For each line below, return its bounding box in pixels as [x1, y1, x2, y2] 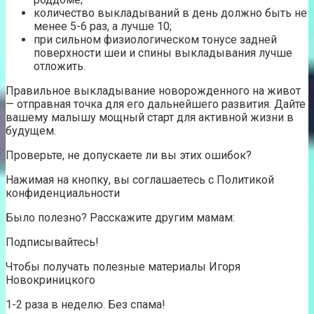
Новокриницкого [6, 273, 95, 287]
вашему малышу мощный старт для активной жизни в [6, 111, 294, 125]
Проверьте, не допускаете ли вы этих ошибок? [6, 149, 252, 163]
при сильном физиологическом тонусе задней [34, 33, 277, 47]
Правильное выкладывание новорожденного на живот [6, 84, 301, 98]
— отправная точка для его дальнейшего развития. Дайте [6, 97, 306, 111]
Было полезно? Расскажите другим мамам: [6, 211, 235, 225]
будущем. [6, 124, 56, 138]
